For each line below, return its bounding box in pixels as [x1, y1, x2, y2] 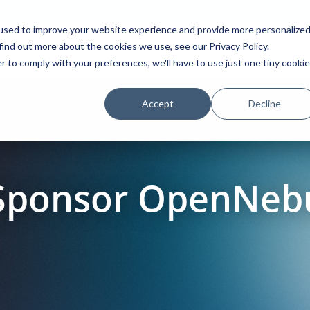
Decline [248, 97, 281, 109]
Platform [37, 42, 79, 55]
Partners [187, 42, 228, 55]
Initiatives [259, 42, 307, 55]
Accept [142, 97, 174, 109]
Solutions [110, 42, 156, 55]
